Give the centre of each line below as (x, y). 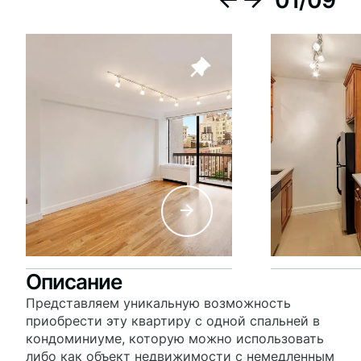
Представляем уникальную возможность (158, 303)
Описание (74, 282)
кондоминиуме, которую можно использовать (175, 338)
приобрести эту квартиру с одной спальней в (173, 321)
